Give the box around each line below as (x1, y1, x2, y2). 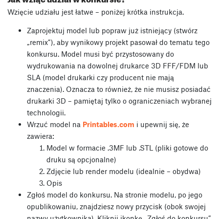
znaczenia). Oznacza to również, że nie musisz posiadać (27, 84, 211, 93)
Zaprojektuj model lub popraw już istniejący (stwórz (27, 25, 197, 35)
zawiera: (27, 131, 54, 140)
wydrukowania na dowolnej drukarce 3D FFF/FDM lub (27, 61, 208, 70)
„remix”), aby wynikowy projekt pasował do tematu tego (27, 37, 210, 46)
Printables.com (83, 119, 134, 129)
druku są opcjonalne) (46, 154, 116, 164)
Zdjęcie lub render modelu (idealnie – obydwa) (46, 166, 201, 175)
